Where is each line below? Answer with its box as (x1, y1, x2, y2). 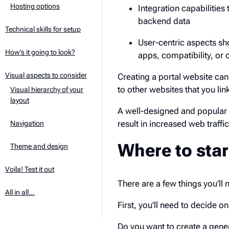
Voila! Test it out (5, 165, 54, 173)
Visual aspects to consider (5, 71, 87, 79)
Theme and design (10, 142, 68, 150)
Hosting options (10, 2, 60, 10)
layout (10, 96, 29, 104)
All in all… (5, 188, 35, 196)
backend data (138, 15, 190, 26)
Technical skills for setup (5, 25, 81, 33)
